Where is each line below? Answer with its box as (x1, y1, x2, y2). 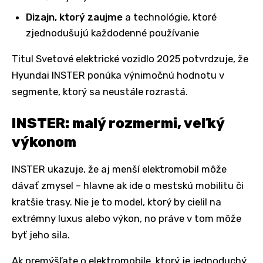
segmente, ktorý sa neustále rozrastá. (12, 85, 188, 97)
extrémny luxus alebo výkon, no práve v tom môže (12, 212, 241, 224)
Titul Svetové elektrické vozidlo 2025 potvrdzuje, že (12, 52, 248, 65)
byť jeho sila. (12, 228, 70, 241)
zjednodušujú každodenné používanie (26, 26, 199, 39)
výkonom (12, 133, 76, 150)
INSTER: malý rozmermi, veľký (12, 114, 224, 131)
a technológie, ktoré (123, 11, 217, 23)
